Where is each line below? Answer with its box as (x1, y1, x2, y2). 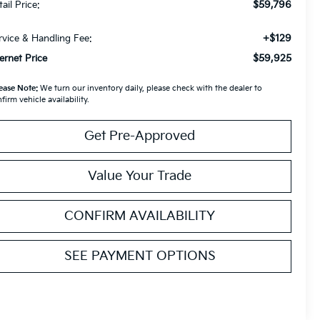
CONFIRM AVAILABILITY (64, 209, 215, 224)
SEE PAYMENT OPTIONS (64, 249, 216, 264)
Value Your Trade (88, 169, 191, 184)
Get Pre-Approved (84, 129, 195, 144)
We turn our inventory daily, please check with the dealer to (38, 84, 263, 94)
